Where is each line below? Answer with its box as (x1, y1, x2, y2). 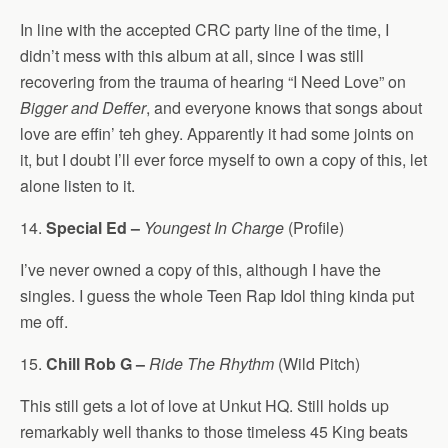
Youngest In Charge (144, 216, 284, 239)
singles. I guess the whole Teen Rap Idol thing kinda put (20, 284, 414, 307)
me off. (20, 310, 68, 333)
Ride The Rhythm (149, 352, 274, 375)
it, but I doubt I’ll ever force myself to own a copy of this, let (20, 148, 427, 171)
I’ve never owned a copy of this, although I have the (20, 258, 381, 281)
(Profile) (284, 216, 344, 239)
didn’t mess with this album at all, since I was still (20, 44, 364, 67)
